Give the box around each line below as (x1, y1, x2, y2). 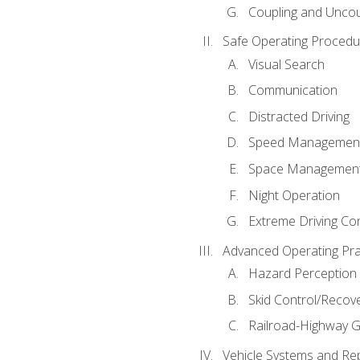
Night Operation (247, 186, 340, 204)
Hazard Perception (247, 264, 357, 283)
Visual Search (247, 55, 325, 73)
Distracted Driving (247, 107, 350, 125)
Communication (247, 81, 337, 100)
